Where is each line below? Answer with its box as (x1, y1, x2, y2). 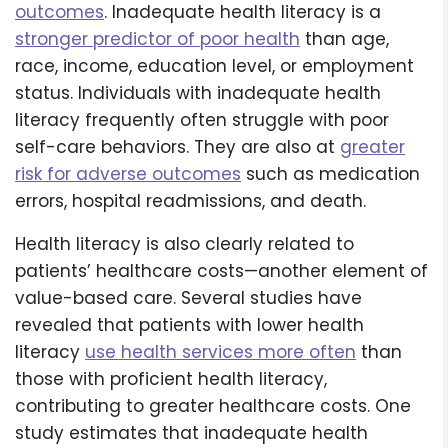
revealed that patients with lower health (15, 313, 364, 338)
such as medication (241, 162, 420, 187)
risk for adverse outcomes (15, 162, 241, 187)
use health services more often (85, 340, 356, 365)
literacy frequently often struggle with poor (15, 108, 389, 133)
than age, (300, 27, 389, 52)
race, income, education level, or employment (15, 54, 414, 79)
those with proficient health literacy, (15, 367, 327, 392)
